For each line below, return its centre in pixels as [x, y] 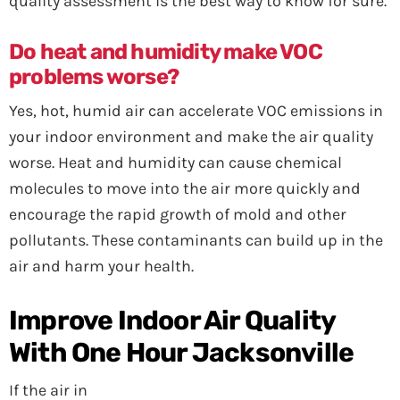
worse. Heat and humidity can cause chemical [175, 162]
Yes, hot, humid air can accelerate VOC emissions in [196, 111]
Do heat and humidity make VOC [166, 52]
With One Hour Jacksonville [182, 353]
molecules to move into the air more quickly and [185, 188]
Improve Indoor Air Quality [172, 321]
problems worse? [94, 77]
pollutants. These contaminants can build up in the [196, 240]
